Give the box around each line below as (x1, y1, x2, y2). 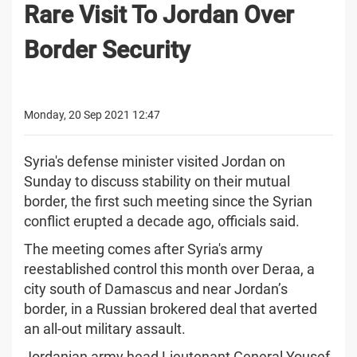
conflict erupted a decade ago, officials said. (24, 212, 300, 229)
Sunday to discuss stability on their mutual (24, 172, 290, 190)
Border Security (24, 35, 190, 64)
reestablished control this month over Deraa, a (24, 260, 315, 277)
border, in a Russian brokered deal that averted (24, 300, 317, 317)
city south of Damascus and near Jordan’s (24, 280, 288, 297)
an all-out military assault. (24, 320, 186, 337)
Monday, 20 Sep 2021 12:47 (24, 108, 160, 121)
